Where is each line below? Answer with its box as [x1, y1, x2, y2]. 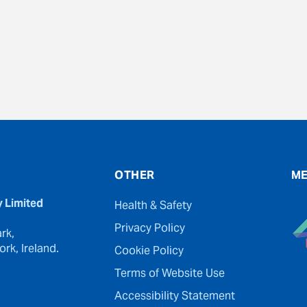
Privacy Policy [114, 217, 186, 241]
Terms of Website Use [114, 262, 225, 286]
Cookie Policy [114, 240, 184, 264]
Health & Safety [114, 195, 193, 219]
